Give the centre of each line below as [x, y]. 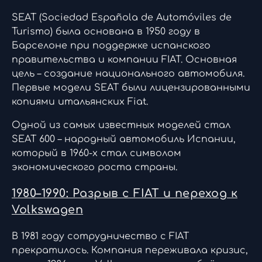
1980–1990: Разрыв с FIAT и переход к [125, 193]
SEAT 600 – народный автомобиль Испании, [124, 139]
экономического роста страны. [94, 167]
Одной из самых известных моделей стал [121, 125]
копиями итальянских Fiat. [80, 101]
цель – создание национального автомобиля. [128, 73]
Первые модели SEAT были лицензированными [131, 87]
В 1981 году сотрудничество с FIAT [100, 236]
